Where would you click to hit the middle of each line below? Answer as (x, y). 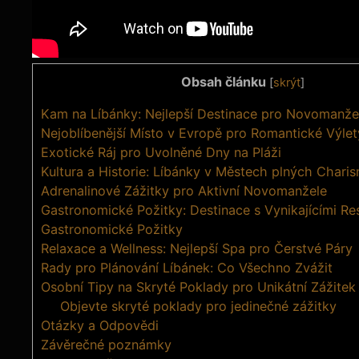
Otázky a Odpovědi (100, 325)
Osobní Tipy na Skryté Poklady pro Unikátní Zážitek (198, 286)
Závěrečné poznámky (106, 344)
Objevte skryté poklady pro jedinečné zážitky (199, 306)
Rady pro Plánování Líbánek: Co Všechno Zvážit (187, 267)
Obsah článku (224, 81)
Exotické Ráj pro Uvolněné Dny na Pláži (161, 152)
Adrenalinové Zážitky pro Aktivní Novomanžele (184, 190)
